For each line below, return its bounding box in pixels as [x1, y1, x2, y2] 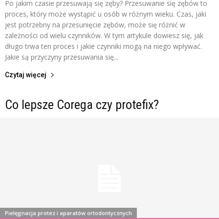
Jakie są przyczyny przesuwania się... [5, 52, 118, 62]
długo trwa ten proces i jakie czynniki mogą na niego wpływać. [5, 42, 202, 51]
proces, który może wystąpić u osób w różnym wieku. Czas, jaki [5, 9, 206, 19]
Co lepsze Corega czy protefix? [5, 97, 159, 112]
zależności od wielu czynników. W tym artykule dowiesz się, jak [5, 31, 203, 41]
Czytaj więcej [5, 71, 46, 79]
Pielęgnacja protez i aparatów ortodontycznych [5, 209, 132, 217]
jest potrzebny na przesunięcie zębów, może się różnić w [5, 20, 185, 30]
